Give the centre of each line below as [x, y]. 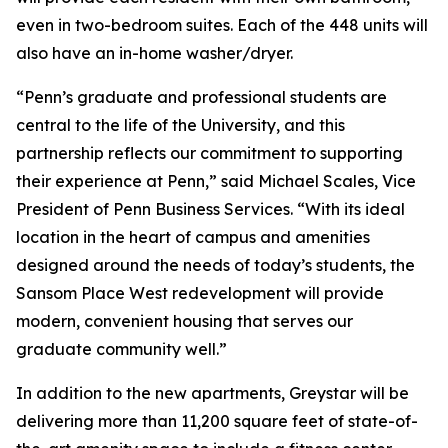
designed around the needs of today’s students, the [215, 265]
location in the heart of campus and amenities [193, 237]
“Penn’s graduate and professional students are [201, 97]
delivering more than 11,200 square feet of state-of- [217, 421]
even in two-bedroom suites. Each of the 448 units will [222, 25]
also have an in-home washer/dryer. [154, 53]
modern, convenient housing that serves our [184, 321]
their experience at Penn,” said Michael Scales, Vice [216, 181]
